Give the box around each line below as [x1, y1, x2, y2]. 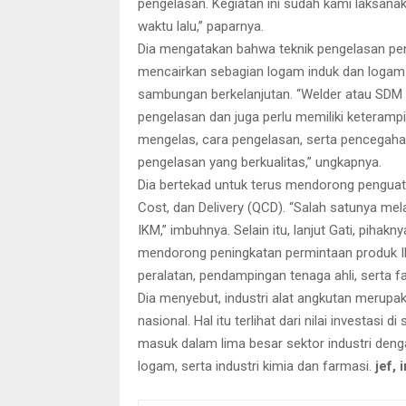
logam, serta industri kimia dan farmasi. [138, 358, 375, 374]
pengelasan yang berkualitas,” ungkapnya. [138, 154, 382, 170]
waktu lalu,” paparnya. [138, 18, 264, 34]
